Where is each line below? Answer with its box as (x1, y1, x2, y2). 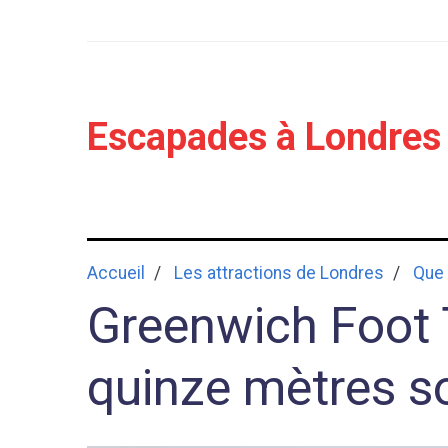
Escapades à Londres (87, 115, 441, 159)
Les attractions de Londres (174, 263, 384, 283)
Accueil (87, 263, 145, 283)
